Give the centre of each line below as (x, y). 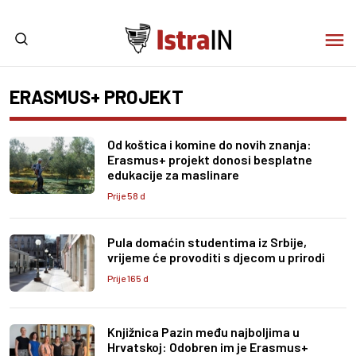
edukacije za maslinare (173, 174)
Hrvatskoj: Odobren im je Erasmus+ (208, 346)
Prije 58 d (126, 195)
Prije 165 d (128, 278)
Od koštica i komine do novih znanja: (209, 144)
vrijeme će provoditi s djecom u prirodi (216, 257)
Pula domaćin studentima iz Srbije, (207, 242)
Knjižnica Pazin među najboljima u (203, 331)
